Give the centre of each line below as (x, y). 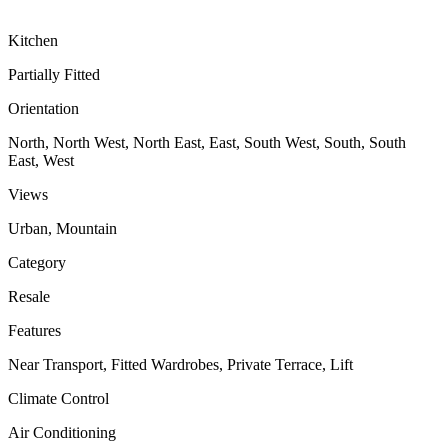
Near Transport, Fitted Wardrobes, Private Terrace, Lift (180, 364)
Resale (29, 296)
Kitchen (33, 40)
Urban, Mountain (62, 228)
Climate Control (58, 398)
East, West (41, 160)
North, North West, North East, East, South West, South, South (207, 142)
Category (37, 262)
